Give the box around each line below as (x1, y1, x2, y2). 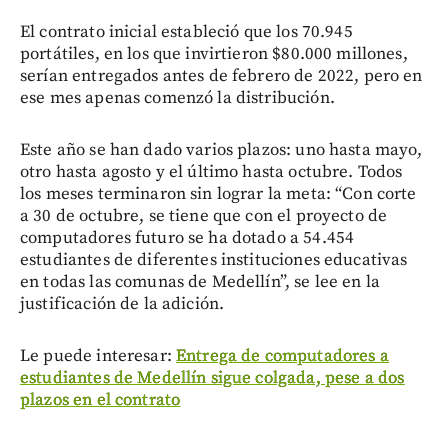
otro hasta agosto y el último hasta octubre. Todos (20, 160, 403, 183)
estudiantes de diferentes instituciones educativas (20, 248, 408, 271)
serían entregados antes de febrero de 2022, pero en (20, 64, 423, 87)
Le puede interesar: (20, 344, 176, 367)
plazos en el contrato (20, 388, 181, 411)
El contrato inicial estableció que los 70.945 (20, 20, 353, 43)
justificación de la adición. (20, 292, 225, 315)
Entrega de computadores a (176, 344, 389, 367)
